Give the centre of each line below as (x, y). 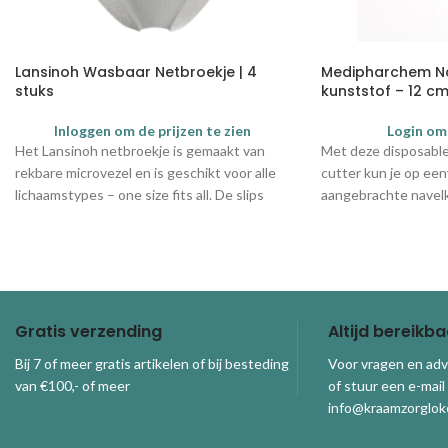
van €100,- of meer (72, 385)
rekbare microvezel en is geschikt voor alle (145, 173)
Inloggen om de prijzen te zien (153, 131)
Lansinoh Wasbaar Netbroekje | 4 (136, 72)
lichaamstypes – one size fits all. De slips (139, 195)
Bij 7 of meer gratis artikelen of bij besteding (152, 363)
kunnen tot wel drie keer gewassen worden (150, 217)
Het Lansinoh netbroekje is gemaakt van (140, 151)
